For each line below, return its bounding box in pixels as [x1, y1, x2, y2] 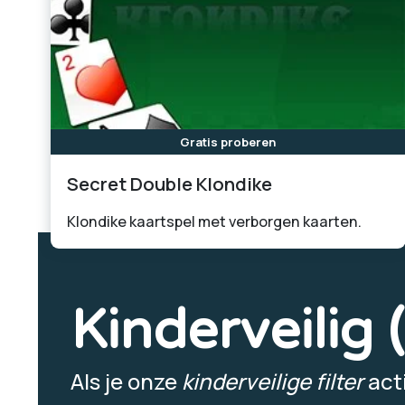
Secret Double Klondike [66, 171, 272, 197]
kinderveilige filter [182, 366, 363, 396]
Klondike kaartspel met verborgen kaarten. [66, 212, 362, 231]
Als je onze [71, 366, 182, 396]
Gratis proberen [180, 133, 276, 150]
